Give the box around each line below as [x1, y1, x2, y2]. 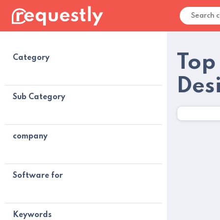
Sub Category [13, 93, 65, 101]
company [13, 133, 48, 140]
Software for [13, 172, 63, 180]
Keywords [13, 211, 52, 219]
